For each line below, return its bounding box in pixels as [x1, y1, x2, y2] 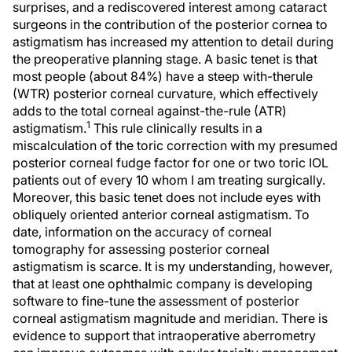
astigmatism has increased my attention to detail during [13, 34, 334, 49]
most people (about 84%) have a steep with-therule [13, 68, 313, 84]
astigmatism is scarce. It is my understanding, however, [13, 258, 332, 274]
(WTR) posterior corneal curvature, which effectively [13, 86, 318, 101]
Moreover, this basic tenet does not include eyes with [13, 189, 321, 205]
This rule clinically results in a [90, 120, 262, 136]
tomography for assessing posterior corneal [13, 241, 269, 257]
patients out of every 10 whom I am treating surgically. [13, 172, 325, 188]
